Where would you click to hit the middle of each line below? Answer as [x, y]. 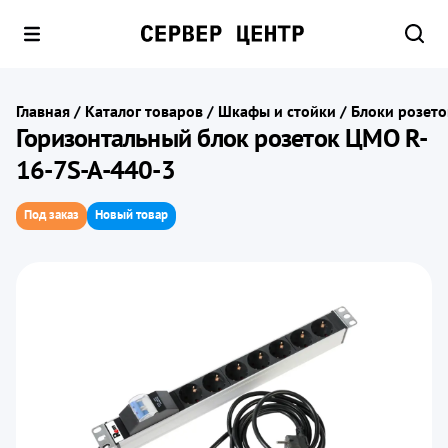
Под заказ [51, 214]
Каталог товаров [144, 111]
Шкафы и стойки [277, 111]
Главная [43, 111]
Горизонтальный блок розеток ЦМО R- [222, 137]
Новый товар [131, 214]
